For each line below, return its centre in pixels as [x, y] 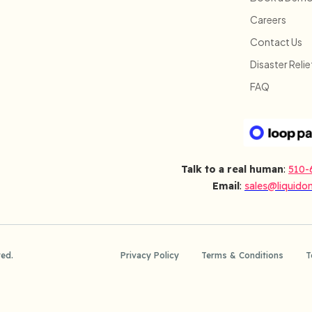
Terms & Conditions [242, 255]
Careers [268, 19]
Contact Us [276, 41]
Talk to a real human [232, 169]
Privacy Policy [150, 255]
